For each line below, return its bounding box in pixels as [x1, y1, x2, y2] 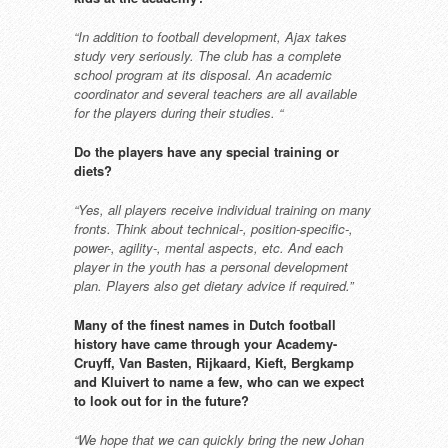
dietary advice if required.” [204, 276, 353, 295]
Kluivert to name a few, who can [101, 372, 303, 391]
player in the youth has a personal [74, 257, 274, 276]
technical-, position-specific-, [187, 219, 353, 238]
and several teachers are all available [142, 84, 357, 103]
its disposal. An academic [182, 65, 332, 84]
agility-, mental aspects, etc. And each [119, 238, 343, 257]
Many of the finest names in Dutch [74, 315, 289, 334]
